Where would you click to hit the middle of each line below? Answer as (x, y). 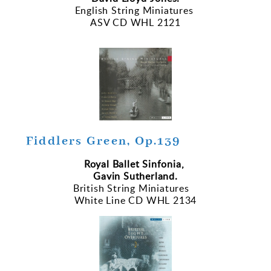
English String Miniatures (135, 10)
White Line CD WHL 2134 (135, 201)
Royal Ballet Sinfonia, (135, 164)
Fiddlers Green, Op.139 (135, 141)
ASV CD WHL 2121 (135, 22)
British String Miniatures (135, 188)
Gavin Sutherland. (135, 176)
